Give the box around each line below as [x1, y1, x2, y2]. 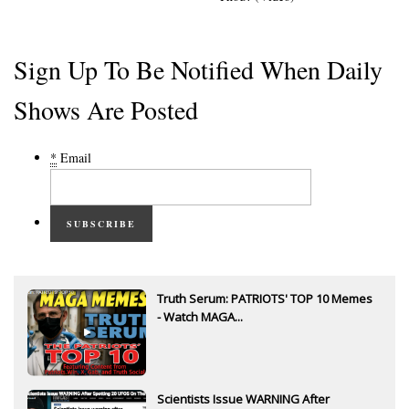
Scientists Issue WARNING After [157, 390, 330, 407]
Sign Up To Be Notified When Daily [14, 51, 383, 87]
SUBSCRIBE [67, 216, 136, 230]
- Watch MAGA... [157, 308, 243, 325]
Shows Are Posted [14, 91, 198, 127]
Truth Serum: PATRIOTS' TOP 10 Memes [157, 289, 372, 307]
